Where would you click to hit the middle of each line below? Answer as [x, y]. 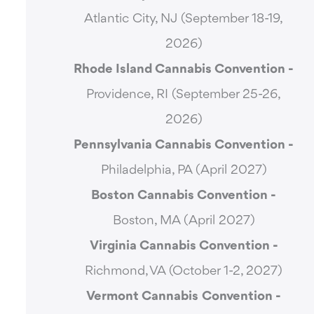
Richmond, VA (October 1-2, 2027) [184, 272]
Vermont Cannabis [143, 297]
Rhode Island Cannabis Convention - [184, 70]
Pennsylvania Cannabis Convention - [184, 145]
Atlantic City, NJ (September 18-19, [184, 19]
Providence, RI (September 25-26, [184, 95]
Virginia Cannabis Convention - [184, 246]
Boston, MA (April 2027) [184, 221]
